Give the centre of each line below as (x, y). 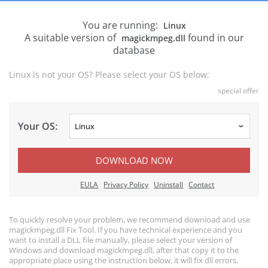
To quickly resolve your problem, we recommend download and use (130, 220)
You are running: (121, 25)
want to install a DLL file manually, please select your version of (121, 240)
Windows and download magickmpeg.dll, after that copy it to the (124, 250)
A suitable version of (71, 38)
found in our (214, 38)
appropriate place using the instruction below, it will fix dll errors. (124, 260)
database (134, 50)
